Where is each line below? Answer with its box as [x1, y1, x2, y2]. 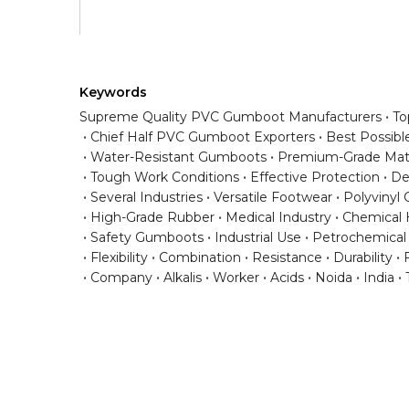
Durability [333, 249, 393, 267]
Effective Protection [250, 169, 380, 186]
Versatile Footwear [214, 189, 332, 206]
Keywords [79, 84, 147, 101]
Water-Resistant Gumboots [90, 149, 267, 166]
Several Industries [90, 189, 203, 206]
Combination [159, 249, 241, 267]
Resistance [252, 249, 322, 267]
